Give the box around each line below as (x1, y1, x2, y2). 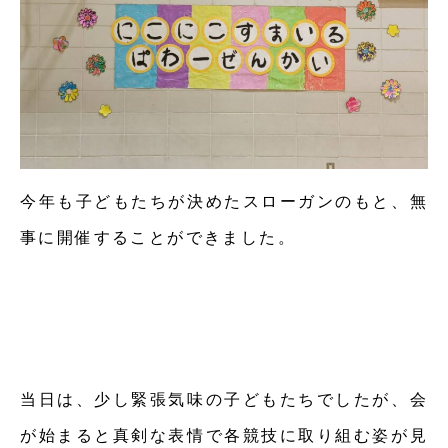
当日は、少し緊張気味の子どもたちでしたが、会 (20, 391, 428, 409)
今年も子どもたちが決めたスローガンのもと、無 (20, 193, 428, 211)
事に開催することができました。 (20, 229, 296, 247)
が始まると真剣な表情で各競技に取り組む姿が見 (20, 427, 428, 445)
